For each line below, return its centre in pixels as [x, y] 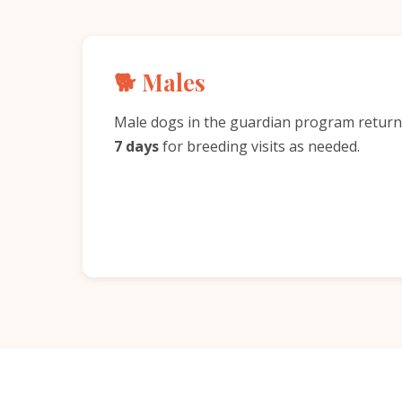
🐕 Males [160, 82]
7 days [136, 146]
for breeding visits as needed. [259, 146]
